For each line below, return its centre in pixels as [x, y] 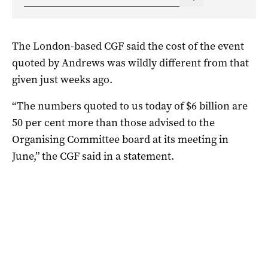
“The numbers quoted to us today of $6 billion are [130, 106]
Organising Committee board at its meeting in [120, 139]
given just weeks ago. [62, 79]
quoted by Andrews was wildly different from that [130, 63]
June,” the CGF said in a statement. [93, 156]
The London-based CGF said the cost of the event [128, 46]
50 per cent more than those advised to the [113, 122]
